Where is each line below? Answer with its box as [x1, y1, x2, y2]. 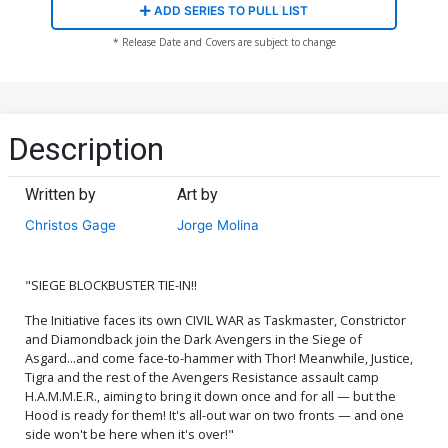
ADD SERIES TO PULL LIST [151, 2, 308, 18]
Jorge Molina [177, 216, 260, 233]
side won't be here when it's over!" [25, 424, 234, 443]
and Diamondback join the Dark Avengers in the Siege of [25, 329, 362, 348]
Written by [25, 184, 96, 204]
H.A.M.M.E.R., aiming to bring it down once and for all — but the [25, 386, 396, 405]
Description [8, 129, 164, 168]
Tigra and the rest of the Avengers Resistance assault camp [25, 367, 379, 386]
